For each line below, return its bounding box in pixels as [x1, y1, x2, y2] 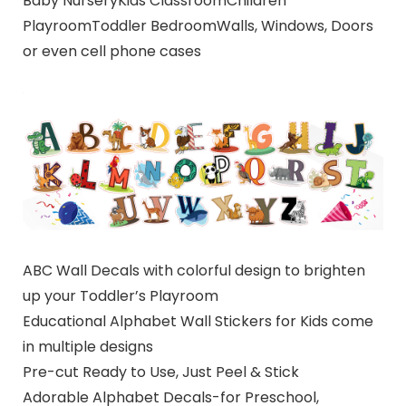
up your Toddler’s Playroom [22, 285, 218, 306]
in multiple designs [22, 335, 153, 357]
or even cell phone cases [22, 41, 201, 63]
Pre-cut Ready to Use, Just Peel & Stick [22, 361, 299, 382]
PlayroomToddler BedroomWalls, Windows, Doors [22, 15, 373, 37]
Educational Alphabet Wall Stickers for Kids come [22, 310, 373, 332]
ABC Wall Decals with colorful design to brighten [22, 259, 365, 281]
